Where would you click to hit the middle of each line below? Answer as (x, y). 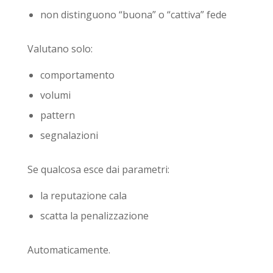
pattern (57, 115)
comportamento (77, 75)
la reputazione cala (83, 195)
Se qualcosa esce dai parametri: (98, 169)
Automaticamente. (69, 250)
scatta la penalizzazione (94, 215)
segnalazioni (69, 135)
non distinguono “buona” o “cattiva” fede (133, 14)
